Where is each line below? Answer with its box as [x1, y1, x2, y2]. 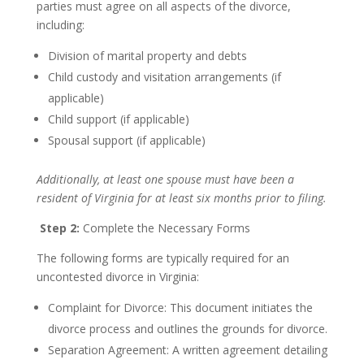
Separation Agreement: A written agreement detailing [47, 342, 327, 357]
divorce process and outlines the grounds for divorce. [47, 321, 327, 336]
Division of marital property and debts [47, 48, 247, 63]
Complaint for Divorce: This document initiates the [47, 300, 313, 315]
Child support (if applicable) [47, 111, 189, 127]
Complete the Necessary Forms [82, 220, 250, 236]
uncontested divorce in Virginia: [36, 269, 199, 284]
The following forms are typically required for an [36, 250, 289, 266]
